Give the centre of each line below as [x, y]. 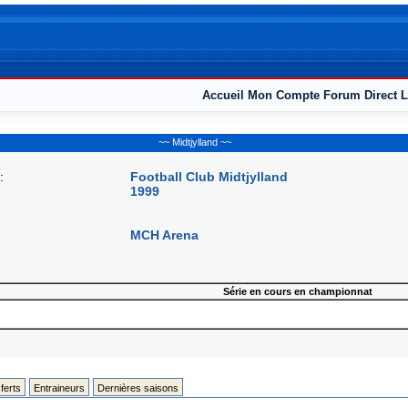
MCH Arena [164, 235]
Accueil [223, 95]
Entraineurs [59, 388]
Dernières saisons [138, 388]
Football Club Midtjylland [209, 177]
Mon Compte [283, 95]
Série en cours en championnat [298, 291]
